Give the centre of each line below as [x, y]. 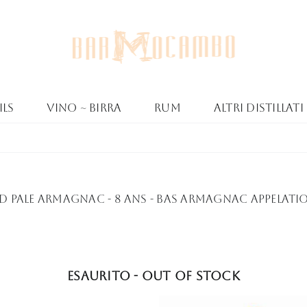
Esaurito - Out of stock [153, 276]
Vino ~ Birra [84, 108]
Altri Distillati [258, 108]
